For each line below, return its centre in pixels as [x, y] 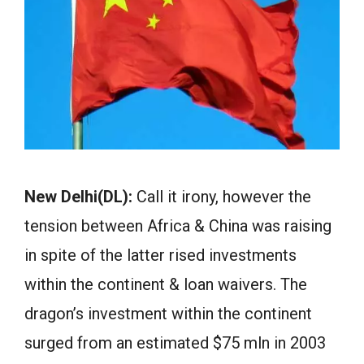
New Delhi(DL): [80, 197]
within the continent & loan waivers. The [166, 284]
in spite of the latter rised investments [160, 255]
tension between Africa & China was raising [178, 226]
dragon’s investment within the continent [168, 314]
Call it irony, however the [224, 197]
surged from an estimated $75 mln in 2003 [175, 343]
